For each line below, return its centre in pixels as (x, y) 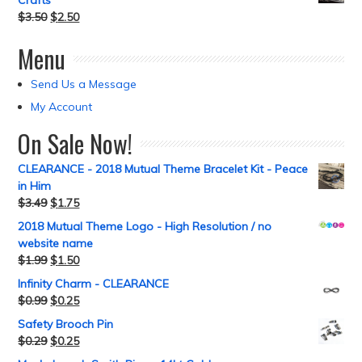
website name (56, 243)
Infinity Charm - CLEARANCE (94, 284)
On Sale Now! (76, 143)
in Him (35, 186)
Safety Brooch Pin (66, 324)
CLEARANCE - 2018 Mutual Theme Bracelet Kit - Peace (163, 169)
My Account (62, 107)
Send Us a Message (84, 84)
